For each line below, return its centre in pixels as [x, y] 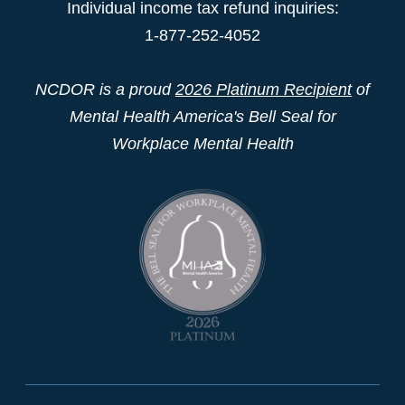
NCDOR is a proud [105, 89]
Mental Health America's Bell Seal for [202, 116]
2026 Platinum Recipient [264, 89]
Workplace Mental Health [202, 143]
